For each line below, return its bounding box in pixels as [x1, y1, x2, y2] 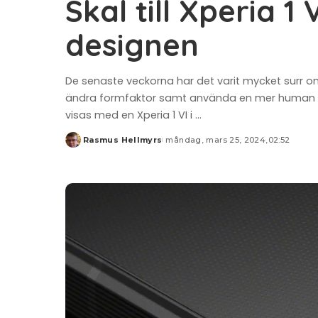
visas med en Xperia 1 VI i [65, 108, 195, 123]
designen [65, 26, 199, 65]
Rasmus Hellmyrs [83, 135, 163, 146]
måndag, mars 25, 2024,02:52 [165, 135, 290, 146]
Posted [65, 140, 99, 150]
